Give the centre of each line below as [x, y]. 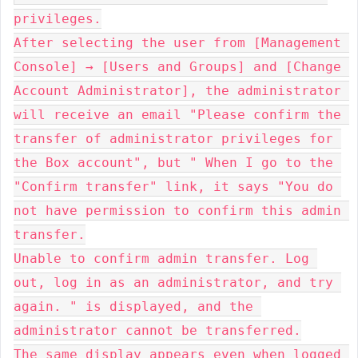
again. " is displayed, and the [133, 306]
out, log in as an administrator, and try [173, 282]
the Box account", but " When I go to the [173, 163]
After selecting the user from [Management [177, 43]
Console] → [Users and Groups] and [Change [177, 67]
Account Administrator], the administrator [177, 91]
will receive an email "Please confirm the [177, 115]
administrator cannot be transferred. [157, 330]
